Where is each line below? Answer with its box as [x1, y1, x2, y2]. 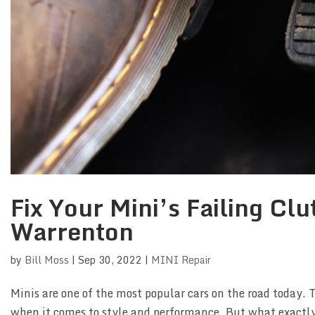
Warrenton [11, 212, 134, 252]
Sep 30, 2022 [78, 252, 142, 269]
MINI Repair [151, 252, 211, 269]
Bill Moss [25, 252, 69, 269]
